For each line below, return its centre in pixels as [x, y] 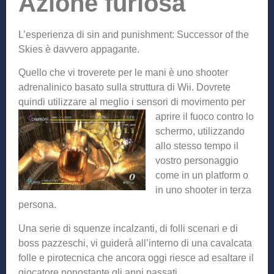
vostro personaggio [197, 161]
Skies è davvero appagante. [79, 50]
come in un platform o [202, 176]
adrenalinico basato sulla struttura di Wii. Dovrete [124, 87]
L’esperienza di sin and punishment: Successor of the [134, 35]
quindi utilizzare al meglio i [77, 102]
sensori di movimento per [191, 102]
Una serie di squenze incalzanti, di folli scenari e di [128, 228]
